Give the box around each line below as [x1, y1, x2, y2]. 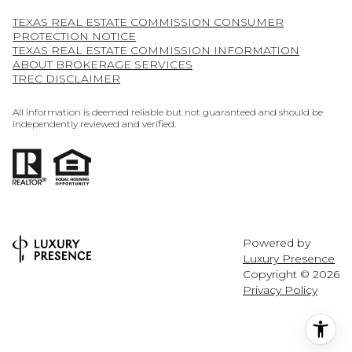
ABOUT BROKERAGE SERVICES [13, 57, 192, 71]
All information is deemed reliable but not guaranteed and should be [13, 106, 323, 119]
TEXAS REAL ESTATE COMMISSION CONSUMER [13, 14, 284, 29]
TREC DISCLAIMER [13, 71, 120, 86]
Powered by [243, 235, 310, 250]
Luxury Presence [243, 251, 335, 266]
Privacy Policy [243, 282, 317, 297]
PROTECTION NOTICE [13, 28, 136, 43]
